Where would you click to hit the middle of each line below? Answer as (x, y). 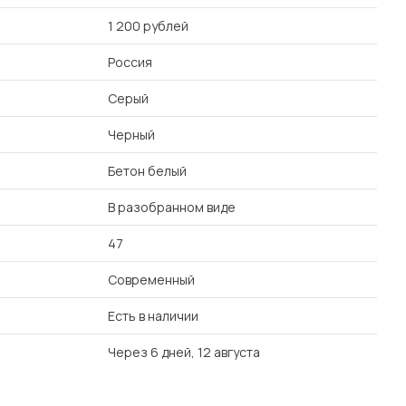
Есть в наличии (153, 316)
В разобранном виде (172, 207)
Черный (131, 135)
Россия (130, 62)
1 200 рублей (148, 26)
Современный (151, 280)
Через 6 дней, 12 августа (184, 352)
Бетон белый (147, 171)
